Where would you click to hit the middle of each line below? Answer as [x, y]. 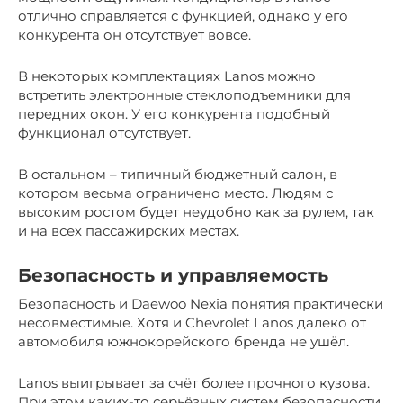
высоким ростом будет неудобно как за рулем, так [196, 211]
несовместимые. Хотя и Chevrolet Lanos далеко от [192, 322]
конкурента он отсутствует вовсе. [134, 34]
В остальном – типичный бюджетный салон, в [178, 174]
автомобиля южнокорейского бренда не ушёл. [184, 341]
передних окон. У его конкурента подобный [174, 113]
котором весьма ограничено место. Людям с [175, 193]
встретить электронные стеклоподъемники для [184, 94]
